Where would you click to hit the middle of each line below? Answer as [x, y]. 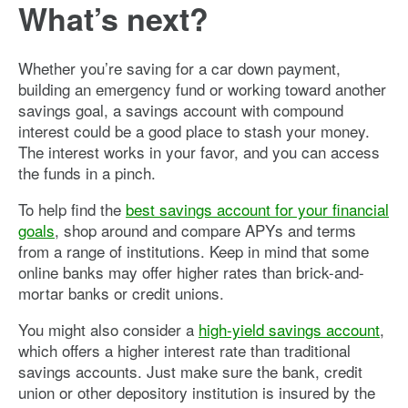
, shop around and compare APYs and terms [205, 229]
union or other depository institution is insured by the [197, 392]
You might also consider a [108, 329]
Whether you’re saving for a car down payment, [179, 67]
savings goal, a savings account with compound [181, 109]
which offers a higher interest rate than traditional [184, 350]
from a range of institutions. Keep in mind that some [194, 250]
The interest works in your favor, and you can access [199, 151]
